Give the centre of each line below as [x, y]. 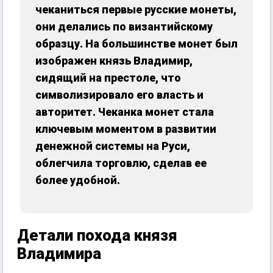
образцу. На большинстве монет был [136, 44]
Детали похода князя [97, 236]
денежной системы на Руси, [113, 146]
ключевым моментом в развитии [126, 129]
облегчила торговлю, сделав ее [121, 163]
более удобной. [79, 180]
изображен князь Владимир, [114, 61]
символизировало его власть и [119, 95]
